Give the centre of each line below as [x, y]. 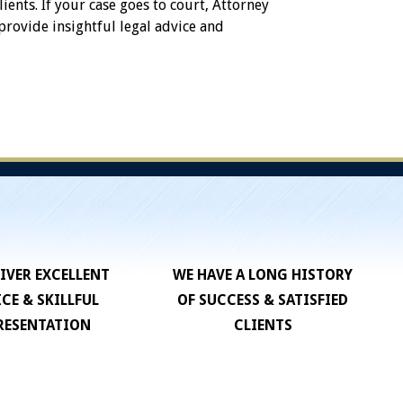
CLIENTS [263, 326]
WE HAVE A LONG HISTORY [263, 275]
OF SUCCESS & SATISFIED [263, 300]
